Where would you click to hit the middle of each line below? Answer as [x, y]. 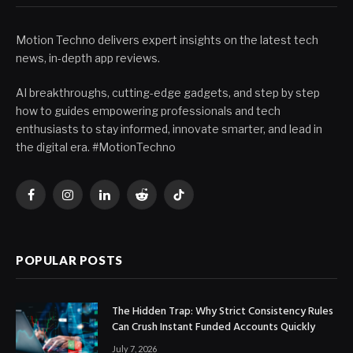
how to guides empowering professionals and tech [148, 111]
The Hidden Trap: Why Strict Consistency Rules [223, 312]
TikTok [195, 202]
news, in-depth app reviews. [88, 58]
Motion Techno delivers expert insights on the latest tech [167, 40]
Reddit [158, 202]
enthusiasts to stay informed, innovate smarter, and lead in [169, 129]
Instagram [94, 202]
